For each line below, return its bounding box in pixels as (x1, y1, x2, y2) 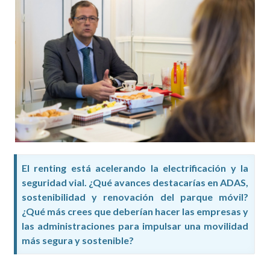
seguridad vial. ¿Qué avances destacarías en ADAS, (22, 177, 248, 189)
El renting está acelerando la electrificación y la (22, 162, 248, 174)
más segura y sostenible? (22, 234, 134, 246)
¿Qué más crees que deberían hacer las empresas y (22, 206, 248, 218)
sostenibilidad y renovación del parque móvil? (22, 191, 248, 203)
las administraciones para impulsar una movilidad (22, 220, 248, 232)
